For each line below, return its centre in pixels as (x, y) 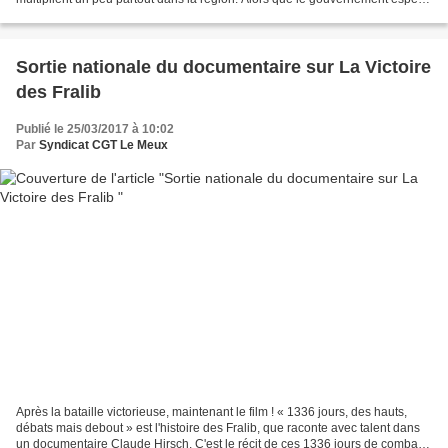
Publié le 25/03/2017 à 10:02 (95, 128)
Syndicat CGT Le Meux (103, 144)
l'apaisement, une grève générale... (111, 14)
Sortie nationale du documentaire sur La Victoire (223, 66)
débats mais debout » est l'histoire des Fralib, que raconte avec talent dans (218, 428)
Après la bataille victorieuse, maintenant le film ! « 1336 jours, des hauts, (211, 412)
